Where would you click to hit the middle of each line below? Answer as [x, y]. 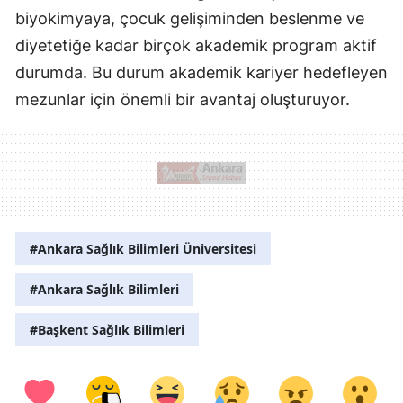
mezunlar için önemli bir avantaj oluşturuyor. [183, 100]
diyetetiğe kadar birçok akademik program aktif [196, 46]
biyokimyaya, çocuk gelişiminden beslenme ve [190, 19]
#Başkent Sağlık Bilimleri [107, 330]
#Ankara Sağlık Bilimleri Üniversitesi [143, 249]
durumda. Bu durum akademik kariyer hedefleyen [201, 73]
